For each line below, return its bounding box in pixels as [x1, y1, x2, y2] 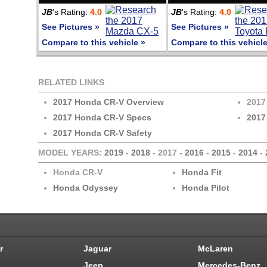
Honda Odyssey [53, 183, 118, 193]
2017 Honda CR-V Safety [53, 128, 152, 138]
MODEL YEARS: [38, 148, 104, 157]
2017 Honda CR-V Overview [53, 97, 164, 107]
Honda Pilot [182, 183, 229, 193]
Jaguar [83, 244, 111, 253]
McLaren [198, 244, 233, 253]
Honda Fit [182, 167, 222, 177]
